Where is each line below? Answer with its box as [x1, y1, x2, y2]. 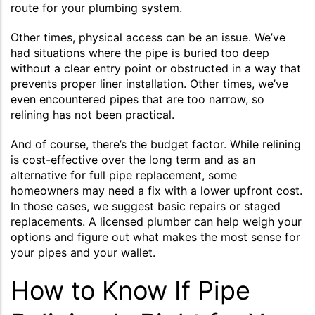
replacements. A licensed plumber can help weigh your [11, 214, 302, 229]
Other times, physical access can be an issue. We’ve [11, 30, 285, 44]
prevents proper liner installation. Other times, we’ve [11, 76, 288, 91]
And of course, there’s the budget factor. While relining [11, 136, 301, 151]
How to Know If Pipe [11, 274, 250, 306]
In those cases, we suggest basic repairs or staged [11, 198, 281, 213]
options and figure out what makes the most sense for [11, 229, 300, 244]
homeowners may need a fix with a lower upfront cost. [11, 183, 302, 198]
